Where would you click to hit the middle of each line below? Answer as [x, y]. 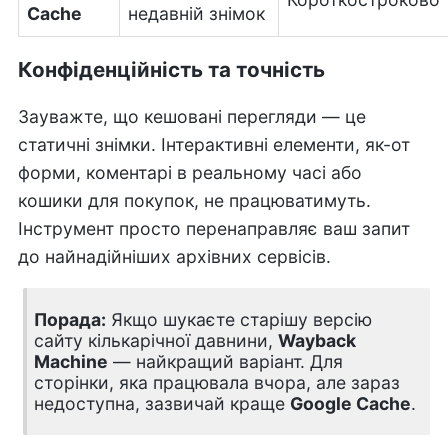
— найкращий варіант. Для [225, 362]
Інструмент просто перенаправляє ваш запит [213, 228]
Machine [70, 362]
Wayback [316, 341]
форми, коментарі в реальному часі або [189, 172]
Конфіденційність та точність [171, 69]
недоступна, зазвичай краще [161, 404]
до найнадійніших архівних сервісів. [174, 256]
